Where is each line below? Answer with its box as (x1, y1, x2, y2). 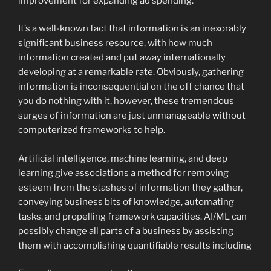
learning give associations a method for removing (18, 167, 229, 178)
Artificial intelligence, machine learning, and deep (18, 152, 227, 164)
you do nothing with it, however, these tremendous (18, 96, 234, 107)
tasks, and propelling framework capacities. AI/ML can (18, 211, 247, 222)
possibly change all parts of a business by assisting (18, 225, 233, 237)
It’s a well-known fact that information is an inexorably (18, 23, 246, 34)
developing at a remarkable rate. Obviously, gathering (18, 67, 244, 78)
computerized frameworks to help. (18, 125, 165, 136)
